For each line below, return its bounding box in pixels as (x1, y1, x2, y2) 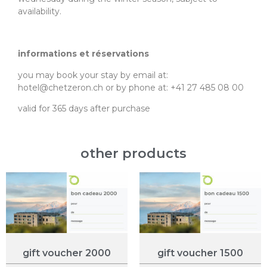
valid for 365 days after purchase (18, 103, 150, 114)
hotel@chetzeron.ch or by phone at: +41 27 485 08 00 (18, 82, 244, 93)
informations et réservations (18, 48, 149, 60)
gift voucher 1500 (157, 247, 243, 259)
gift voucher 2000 (23, 247, 111, 259)
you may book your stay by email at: (18, 69, 168, 80)
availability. (18, 6, 61, 17)
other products (80, 145, 187, 162)
